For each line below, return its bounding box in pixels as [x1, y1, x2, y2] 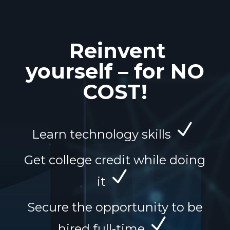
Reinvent [64, 38, 166, 63]
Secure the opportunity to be [27, 200, 203, 215]
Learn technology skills [32, 127, 175, 142]
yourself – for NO [25, 59, 204, 84]
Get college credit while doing [24, 152, 206, 167]
